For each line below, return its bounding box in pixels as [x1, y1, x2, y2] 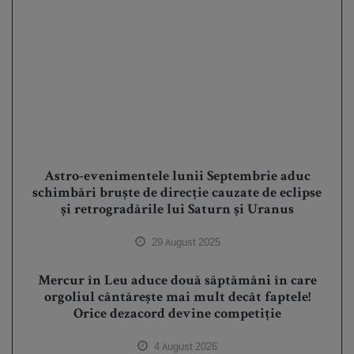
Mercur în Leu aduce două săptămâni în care [37, 274, 317, 289]
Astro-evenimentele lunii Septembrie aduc [43, 170, 311, 185]
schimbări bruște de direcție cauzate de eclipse [32, 186, 322, 201]
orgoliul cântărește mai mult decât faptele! [43, 291, 311, 306]
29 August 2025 [149, 235, 220, 250]
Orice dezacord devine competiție [73, 307, 281, 322]
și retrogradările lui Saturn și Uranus [60, 203, 294, 218]
